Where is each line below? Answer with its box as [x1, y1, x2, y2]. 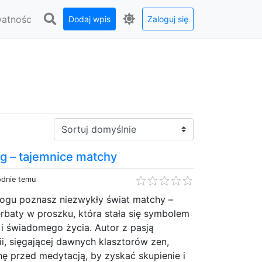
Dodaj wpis [68, 14, 111, 24]
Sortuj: [53, 118, 82, 130]
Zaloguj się [147, 14, 188, 24]
